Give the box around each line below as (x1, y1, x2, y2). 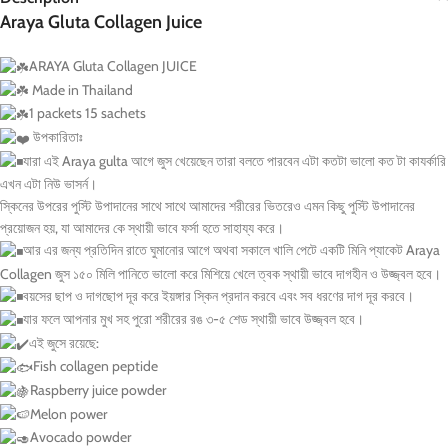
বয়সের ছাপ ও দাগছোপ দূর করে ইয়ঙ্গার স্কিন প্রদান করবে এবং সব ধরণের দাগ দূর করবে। (23, 286, 414, 305)
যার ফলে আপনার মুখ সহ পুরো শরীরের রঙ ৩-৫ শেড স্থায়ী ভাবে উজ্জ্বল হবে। (23, 310, 364, 329)
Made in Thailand (29, 80, 133, 99)
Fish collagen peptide (33, 357, 158, 376)
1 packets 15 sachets (29, 104, 146, 123)
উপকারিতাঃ (30, 128, 83, 147)
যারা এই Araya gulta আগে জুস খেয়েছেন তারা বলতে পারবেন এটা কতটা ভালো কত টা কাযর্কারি (23, 151, 446, 170)
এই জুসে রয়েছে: (29, 333, 99, 352)
